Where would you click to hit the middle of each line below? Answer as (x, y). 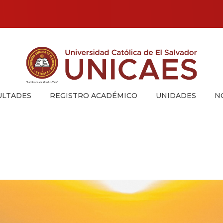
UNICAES (28, 92)
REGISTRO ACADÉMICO (93, 95)
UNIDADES (176, 95)
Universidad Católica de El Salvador (34, 93)
